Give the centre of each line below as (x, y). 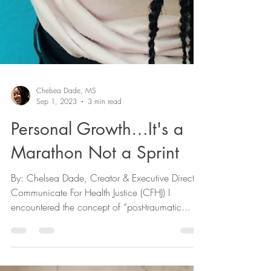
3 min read (105, 155)
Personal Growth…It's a (97, 182)
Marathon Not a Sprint (95, 206)
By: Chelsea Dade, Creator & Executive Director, (107, 231)
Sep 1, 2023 (57, 155)
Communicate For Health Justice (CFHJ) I (90, 246)
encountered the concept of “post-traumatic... (101, 260)
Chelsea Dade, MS (66, 144)
